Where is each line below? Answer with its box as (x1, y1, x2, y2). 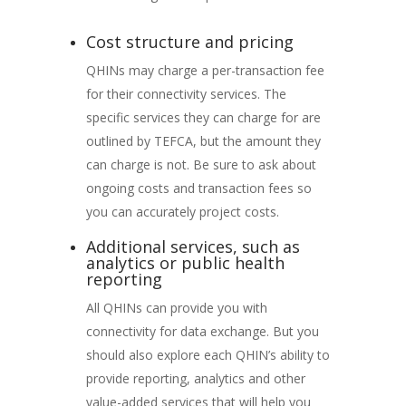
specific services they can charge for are (85, 108, 321, 126)
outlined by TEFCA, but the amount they (85, 131, 321, 150)
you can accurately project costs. (85, 202, 279, 220)
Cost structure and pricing (85, 30, 294, 53)
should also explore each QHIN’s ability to (85, 345, 330, 363)
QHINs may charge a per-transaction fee (85, 61, 324, 79)
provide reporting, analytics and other (85, 369, 305, 387)
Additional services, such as (85, 235, 300, 257)
